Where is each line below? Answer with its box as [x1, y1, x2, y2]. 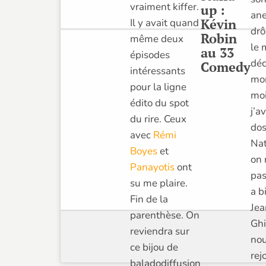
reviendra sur [129, 224, 189, 239]
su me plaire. [129, 176, 188, 191]
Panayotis [129, 160, 175, 175]
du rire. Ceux [129, 112, 186, 126]
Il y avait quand [129, 16, 199, 30]
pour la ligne [129, 80, 186, 94]
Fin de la [129, 192, 168, 207]
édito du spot [129, 96, 189, 110]
